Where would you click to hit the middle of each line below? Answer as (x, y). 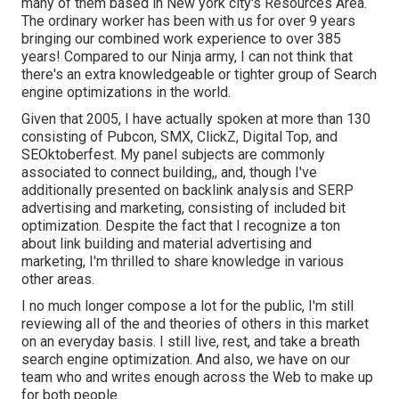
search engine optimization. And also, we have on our (186, 360)
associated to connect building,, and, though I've (169, 173)
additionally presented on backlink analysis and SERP (187, 191)
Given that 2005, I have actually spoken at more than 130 (196, 119)
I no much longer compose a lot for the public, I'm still (187, 306)
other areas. (58, 280)
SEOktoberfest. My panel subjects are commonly (173, 155)
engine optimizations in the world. (126, 93)
